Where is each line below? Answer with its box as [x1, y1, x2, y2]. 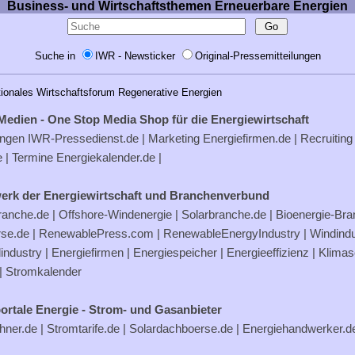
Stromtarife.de [47, 322, 120, 336]
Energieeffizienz [227, 246, 309, 260]
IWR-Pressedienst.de [28, 132, 139, 146]
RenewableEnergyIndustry [163, 227, 300, 241]
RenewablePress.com [39, 227, 154, 241]
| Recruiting [291, 132, 353, 146]
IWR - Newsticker [94, 50, 178, 63]
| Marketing [139, 132, 203, 146]
